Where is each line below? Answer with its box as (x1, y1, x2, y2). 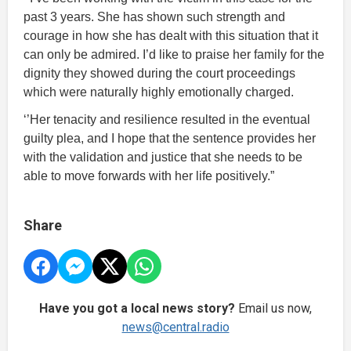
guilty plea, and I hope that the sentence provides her (24, 131, 316, 145)
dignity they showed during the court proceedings (24, 66, 295, 80)
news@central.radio (121, 319, 230, 335)
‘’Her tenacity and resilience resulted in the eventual (24, 112, 310, 126)
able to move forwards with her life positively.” (24, 168, 274, 183)
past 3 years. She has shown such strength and (24, 9, 285, 24)
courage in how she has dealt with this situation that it (24, 28, 318, 42)
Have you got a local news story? (39, 300, 235, 316)
